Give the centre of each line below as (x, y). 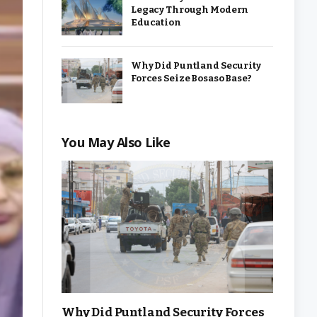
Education (156, 22)
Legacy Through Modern (190, 10)
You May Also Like (116, 142)
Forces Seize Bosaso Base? (191, 78)
